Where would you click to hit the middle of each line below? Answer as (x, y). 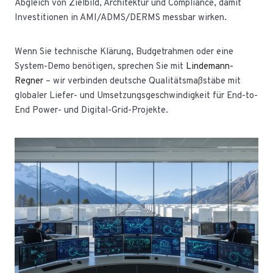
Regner (29, 81)
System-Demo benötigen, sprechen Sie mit (100, 67)
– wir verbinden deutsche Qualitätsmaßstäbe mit (142, 81)
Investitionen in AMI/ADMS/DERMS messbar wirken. (121, 18)
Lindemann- (210, 67)
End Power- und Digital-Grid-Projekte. (91, 111)
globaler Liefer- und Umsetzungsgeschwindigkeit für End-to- (136, 96)
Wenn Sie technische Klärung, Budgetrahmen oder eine (124, 52)
